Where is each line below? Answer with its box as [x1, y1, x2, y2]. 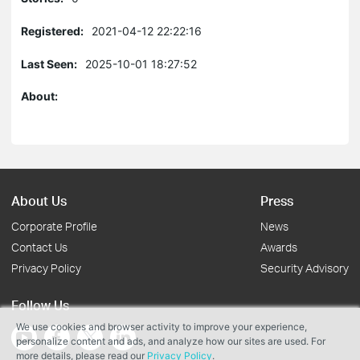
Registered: [21, 24, 84, 38]
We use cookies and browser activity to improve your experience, [16, 321, 307, 333]
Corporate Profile [11, 219, 97, 233]
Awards [260, 240, 297, 254]
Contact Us [11, 240, 67, 254]
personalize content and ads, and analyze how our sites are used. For [16, 335, 325, 347]
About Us [11, 192, 67, 209]
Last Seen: [21, 57, 77, 71]
